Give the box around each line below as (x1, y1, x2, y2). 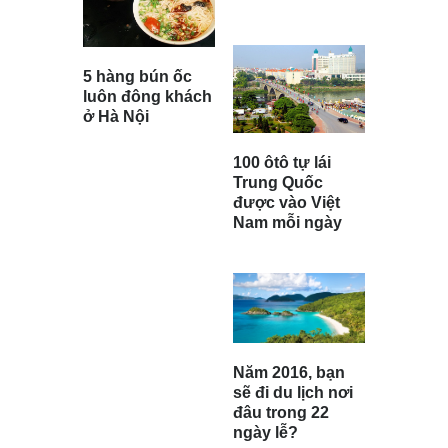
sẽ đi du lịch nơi (233, 384, 353, 402)
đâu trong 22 (233, 404, 329, 422)
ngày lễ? (233, 424, 298, 442)
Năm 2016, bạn (233, 364, 345, 382)
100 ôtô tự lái (233, 153, 331, 171)
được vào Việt (233, 193, 340, 211)
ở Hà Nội (83, 108, 149, 126)
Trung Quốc (233, 173, 323, 191)
